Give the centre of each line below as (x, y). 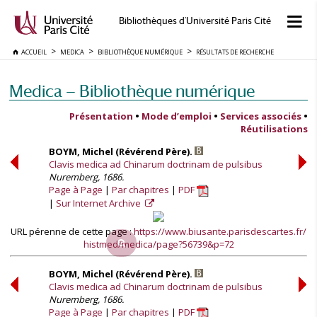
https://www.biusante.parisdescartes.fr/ (220, 231)
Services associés (261, 116)
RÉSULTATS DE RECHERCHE (235, 52)
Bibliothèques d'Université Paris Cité (195, 21)
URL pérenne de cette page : (72, 231)
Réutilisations (274, 129)
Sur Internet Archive (99, 203)
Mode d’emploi (177, 116)
